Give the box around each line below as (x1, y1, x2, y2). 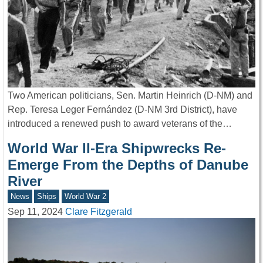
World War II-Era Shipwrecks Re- (8, 140, 226, 157)
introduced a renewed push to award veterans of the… (8, 119, 232, 129)
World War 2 (64, 192, 106, 201)
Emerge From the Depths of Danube (8, 157, 248, 173)
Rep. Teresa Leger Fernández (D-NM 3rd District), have (8, 104, 237, 115)
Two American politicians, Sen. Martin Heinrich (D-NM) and (8, 90, 252, 101)
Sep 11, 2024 (8, 206, 63, 217)
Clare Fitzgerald (65, 206, 132, 217)
